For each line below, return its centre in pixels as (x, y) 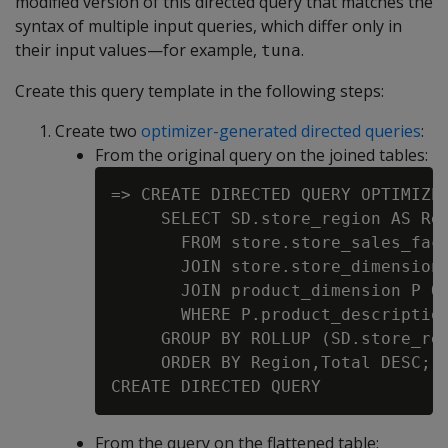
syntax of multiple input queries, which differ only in (208, 26)
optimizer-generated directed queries (281, 131)
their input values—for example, (138, 50)
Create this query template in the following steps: (199, 91)
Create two (98, 131)
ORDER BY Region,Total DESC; (271, 362)
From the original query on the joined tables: (261, 155)
